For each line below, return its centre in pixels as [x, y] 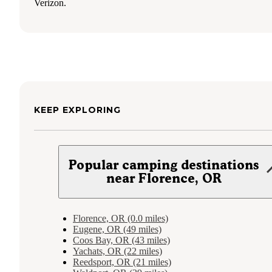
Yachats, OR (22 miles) [117, 251]
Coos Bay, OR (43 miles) [121, 240]
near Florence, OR [164, 178]
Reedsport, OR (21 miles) [122, 262]
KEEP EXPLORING [77, 110]
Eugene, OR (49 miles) [117, 229]
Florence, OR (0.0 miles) [121, 218]
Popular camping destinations [164, 165]
